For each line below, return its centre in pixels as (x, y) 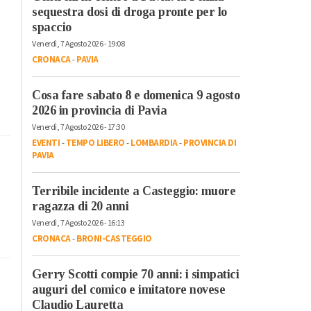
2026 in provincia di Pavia (99, 110)
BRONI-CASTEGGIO (114, 238)
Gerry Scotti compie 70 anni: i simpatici (135, 274)
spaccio (52, 27)
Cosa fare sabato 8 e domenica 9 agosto (136, 95)
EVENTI (46, 143)
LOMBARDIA (154, 143)
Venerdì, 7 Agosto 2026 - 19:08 (78, 44)
